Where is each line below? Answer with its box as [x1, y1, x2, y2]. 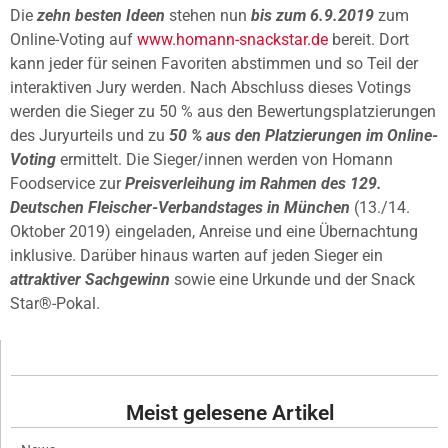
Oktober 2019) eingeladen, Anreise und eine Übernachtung [10, 222, 418, 242]
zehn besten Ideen [33, 6, 165, 26]
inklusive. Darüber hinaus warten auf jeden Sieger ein [10, 246, 383, 266]
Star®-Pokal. [10, 294, 100, 314]
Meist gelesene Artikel [125, 401, 334, 426]
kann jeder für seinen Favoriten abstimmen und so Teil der [10, 54, 418, 74]
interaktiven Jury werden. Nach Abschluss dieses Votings [10, 78, 411, 98]
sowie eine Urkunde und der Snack [170, 270, 415, 290]
